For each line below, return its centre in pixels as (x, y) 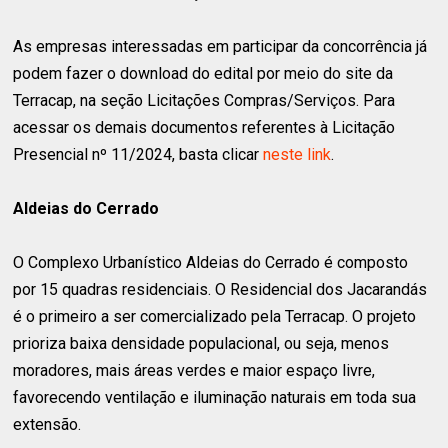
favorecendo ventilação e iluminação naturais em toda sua (215, 397)
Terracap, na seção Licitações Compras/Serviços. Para (204, 100)
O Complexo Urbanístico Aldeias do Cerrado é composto (211, 262)
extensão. (47, 424)
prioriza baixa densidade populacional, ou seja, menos (201, 343)
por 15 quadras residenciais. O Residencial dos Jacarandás (220, 289)
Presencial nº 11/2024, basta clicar (138, 154)
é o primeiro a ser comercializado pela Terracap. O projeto (215, 316)
